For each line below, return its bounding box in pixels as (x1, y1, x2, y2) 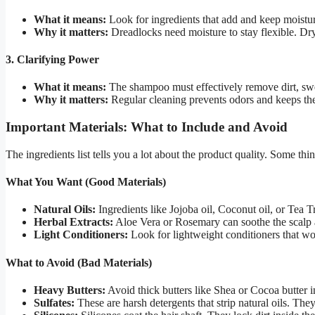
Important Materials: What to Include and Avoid (6, 120, 288, 135)
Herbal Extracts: (34, 216, 113, 229)
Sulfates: (34, 296, 75, 309)
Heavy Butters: (34, 283, 105, 296)
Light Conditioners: (34, 229, 128, 241)
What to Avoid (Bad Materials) (6, 256, 152, 269)
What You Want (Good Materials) (6, 176, 166, 188)
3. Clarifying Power (6, 53, 99, 66)
